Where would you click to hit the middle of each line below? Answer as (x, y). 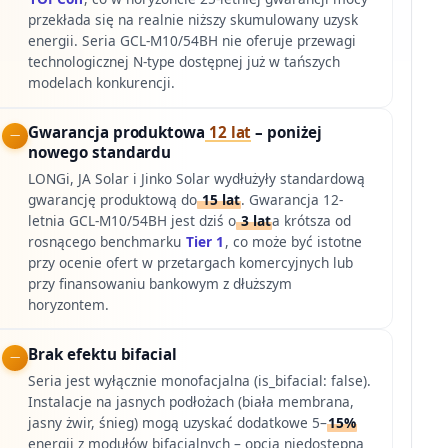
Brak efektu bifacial (102, 354)
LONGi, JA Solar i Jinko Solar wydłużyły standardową (197, 178)
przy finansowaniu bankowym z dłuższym (160, 283)
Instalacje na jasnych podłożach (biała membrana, (191, 401)
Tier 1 (205, 241)
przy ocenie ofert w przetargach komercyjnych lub (191, 262)
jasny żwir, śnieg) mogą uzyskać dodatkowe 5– (178, 422)
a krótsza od (312, 220)
